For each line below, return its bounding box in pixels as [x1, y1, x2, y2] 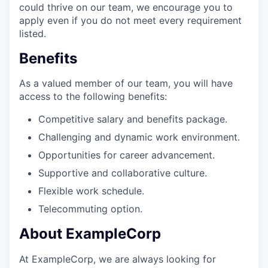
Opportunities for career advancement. [38, 149, 215, 162]
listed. [19, 27, 46, 39]
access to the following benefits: [19, 90, 167, 103]
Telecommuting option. [38, 203, 142, 215]
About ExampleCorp [19, 225, 161, 243]
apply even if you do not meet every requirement [19, 14, 242, 26]
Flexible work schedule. [38, 185, 144, 197]
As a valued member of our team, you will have [19, 77, 233, 90]
